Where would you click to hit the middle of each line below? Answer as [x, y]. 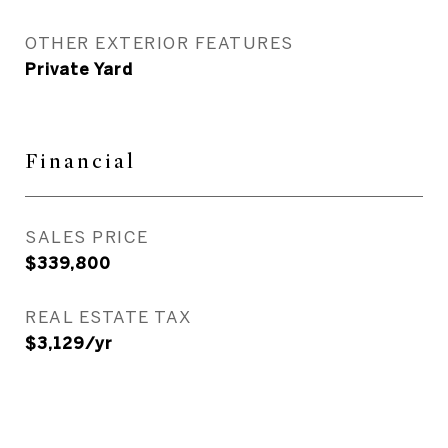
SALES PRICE [87, 236]
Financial [80, 161]
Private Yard [79, 69]
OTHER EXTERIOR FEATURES [159, 42]
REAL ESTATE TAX [108, 316]
